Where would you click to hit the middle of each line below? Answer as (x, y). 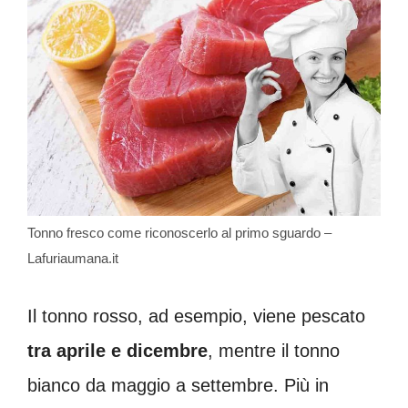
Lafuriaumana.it (73, 259)
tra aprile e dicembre (117, 351)
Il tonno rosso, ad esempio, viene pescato (196, 316)
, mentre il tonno (274, 351)
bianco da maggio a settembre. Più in (178, 386)
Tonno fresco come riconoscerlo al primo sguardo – (179, 233)
